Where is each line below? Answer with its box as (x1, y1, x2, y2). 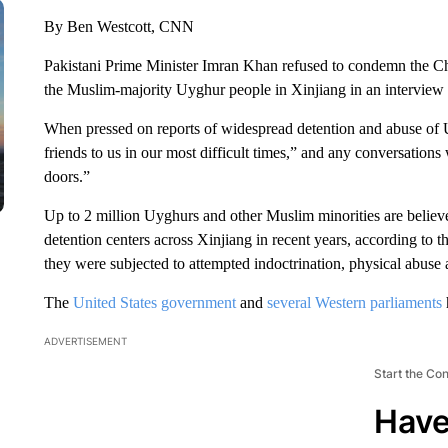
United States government (72, 294, 236, 311)
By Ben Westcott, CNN (43, 18, 194, 35)
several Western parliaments (266, 294, 442, 311)
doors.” (43, 168, 90, 185)
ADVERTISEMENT (43, 335, 127, 347)
